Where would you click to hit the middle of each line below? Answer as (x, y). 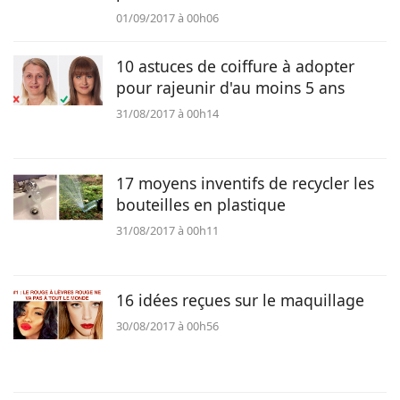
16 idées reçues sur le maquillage (240, 300)
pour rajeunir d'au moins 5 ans (230, 87)
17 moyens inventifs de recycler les (245, 183)
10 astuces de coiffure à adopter (235, 66)
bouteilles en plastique (201, 204)
